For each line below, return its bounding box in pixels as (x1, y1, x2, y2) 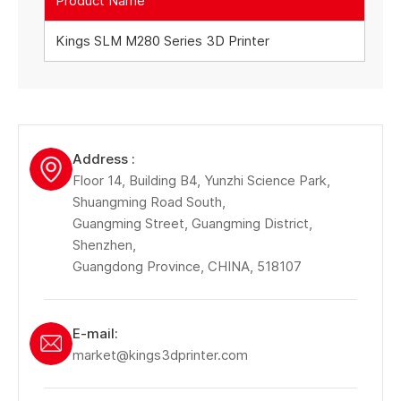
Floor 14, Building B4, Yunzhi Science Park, (73, 171, 330, 189)
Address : (73, 149, 135, 167)
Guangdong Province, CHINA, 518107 (73, 257, 302, 275)
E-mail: (73, 324, 118, 342)
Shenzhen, (73, 235, 136, 253)
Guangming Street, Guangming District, (73, 214, 312, 232)
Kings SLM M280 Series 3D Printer (55, 31, 269, 49)
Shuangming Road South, (73, 192, 226, 210)
